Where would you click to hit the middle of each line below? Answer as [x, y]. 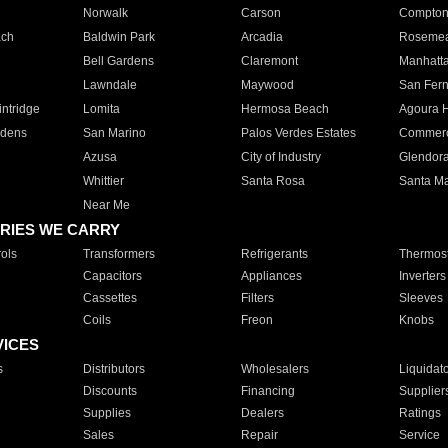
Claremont [269, 61]
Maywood [267, 85]
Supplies [106, 413]
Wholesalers [274, 369]
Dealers [262, 413]
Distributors [113, 369]
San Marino [114, 133]
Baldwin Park [118, 37]
